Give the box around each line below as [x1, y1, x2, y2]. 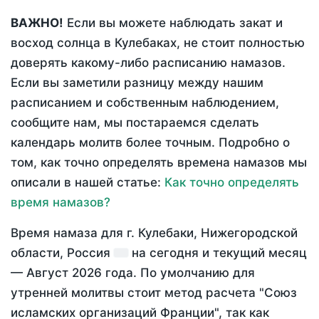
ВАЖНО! [11, 16, 63, 31]
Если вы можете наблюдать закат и [63, 16, 283, 31]
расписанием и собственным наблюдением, [11, 95, 279, 110]
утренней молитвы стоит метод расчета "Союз [11, 286, 297, 300]
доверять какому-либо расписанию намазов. [11, 56, 286, 70]
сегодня [150, 246, 199, 261]
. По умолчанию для [133, 266, 255, 281]
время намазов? [11, 195, 110, 210]
